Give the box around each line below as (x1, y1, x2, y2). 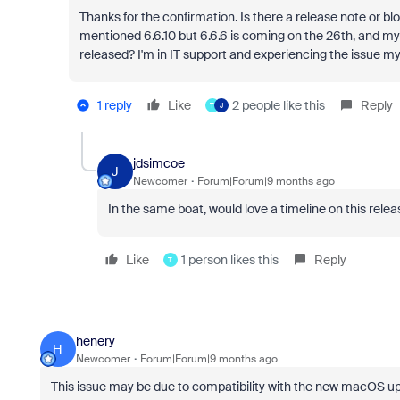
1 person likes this (180, 252, 279, 268)
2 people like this (231, 97, 325, 113)
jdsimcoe (132, 154, 185, 171)
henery (75, 332, 115, 349)
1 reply (96, 97, 132, 113)
